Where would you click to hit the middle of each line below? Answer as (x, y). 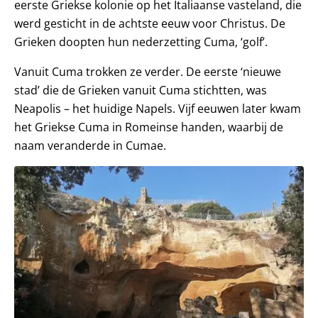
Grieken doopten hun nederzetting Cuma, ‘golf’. (141, 42)
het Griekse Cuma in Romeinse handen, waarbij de (149, 127)
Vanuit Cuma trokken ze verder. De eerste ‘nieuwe (148, 71)
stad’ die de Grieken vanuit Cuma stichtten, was (141, 90)
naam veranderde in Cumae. (90, 145)
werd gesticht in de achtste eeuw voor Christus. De (150, 23)
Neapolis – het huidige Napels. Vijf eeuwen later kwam (158, 108)
